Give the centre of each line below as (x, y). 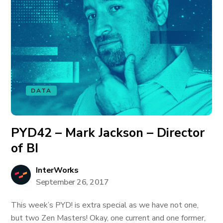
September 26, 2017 (72, 182)
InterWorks (57, 170)
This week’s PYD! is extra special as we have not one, (105, 205)
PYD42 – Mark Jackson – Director (108, 133)
